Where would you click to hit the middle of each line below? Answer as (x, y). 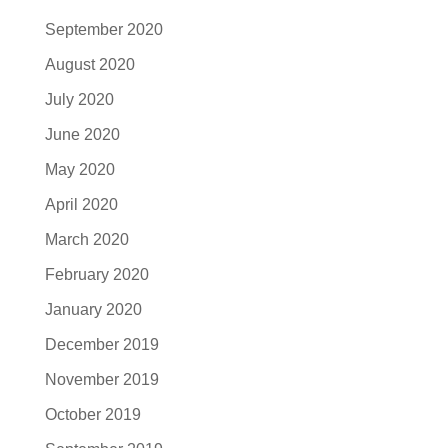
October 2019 (92, 415)
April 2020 (81, 205)
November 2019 (101, 380)
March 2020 (86, 240)
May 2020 (79, 170)
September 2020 (103, 30)
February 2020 (96, 275)
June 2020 (82, 135)
